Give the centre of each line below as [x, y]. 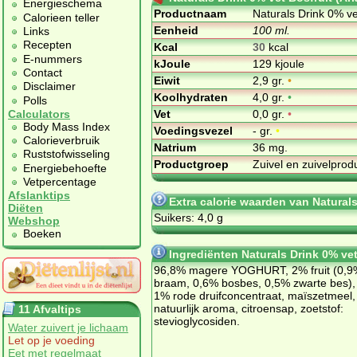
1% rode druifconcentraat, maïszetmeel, [255, 295]
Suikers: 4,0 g [188, 217]
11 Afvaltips [50, 309]
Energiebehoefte [65, 168]
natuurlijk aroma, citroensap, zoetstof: [249, 308]
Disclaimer [49, 86]
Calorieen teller [61, 17]
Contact [43, 72]
